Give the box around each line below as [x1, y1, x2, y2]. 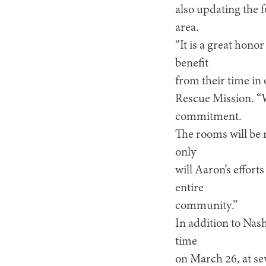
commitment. [175, 110, 242, 123]
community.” [175, 199, 238, 213]
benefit [175, 57, 209, 70]
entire [175, 182, 204, 195]
